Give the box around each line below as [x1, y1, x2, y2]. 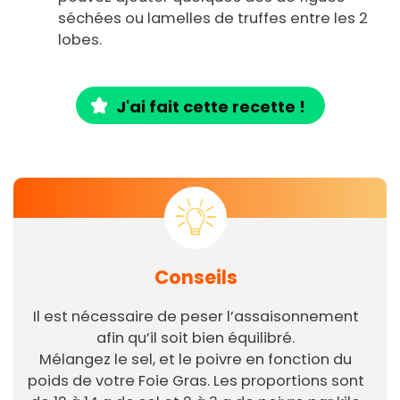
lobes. [58, 29, 105, 51]
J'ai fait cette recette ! [115, 96, 305, 119]
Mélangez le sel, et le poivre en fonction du [39, 349, 352, 371]
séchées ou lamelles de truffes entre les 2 [58, 8, 368, 29]
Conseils [154, 264, 237, 291]
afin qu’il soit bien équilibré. [96, 328, 295, 349]
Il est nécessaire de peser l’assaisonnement [32, 306, 359, 328]
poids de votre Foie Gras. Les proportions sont [27, 371, 364, 392]
